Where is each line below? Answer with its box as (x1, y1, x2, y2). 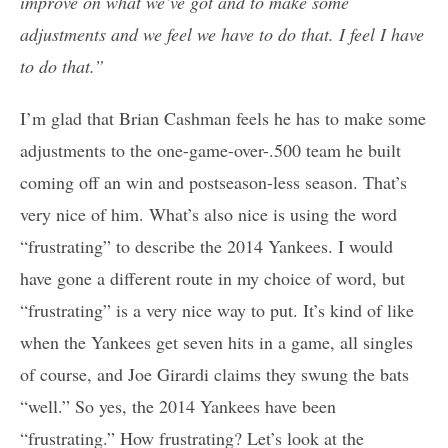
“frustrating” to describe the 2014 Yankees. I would (20, 234, 393, 259)
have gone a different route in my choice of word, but (20, 266, 405, 291)
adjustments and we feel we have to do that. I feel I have (20, 22, 424, 47)
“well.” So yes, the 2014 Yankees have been (20, 394, 336, 419)
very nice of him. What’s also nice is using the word (20, 202, 397, 227)
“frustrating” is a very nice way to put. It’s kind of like (20, 298, 414, 323)
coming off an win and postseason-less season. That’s (20, 170, 407, 195)
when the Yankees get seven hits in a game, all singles (20, 330, 413, 355)
